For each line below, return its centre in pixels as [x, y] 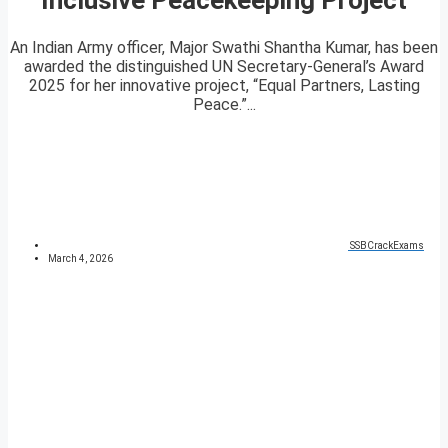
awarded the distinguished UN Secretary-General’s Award [224, 67]
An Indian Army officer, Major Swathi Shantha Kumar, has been [224, 48]
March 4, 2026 [80, 259]
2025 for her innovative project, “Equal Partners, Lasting [224, 86]
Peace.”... [224, 105]
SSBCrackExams [387, 246]
